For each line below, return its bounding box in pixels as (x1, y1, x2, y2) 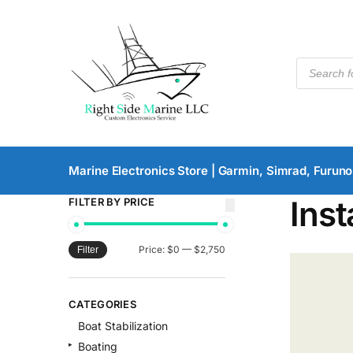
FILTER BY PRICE (69, 195, 155, 208)
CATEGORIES (69, 297, 136, 310)
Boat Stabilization (78, 319, 168, 333)
